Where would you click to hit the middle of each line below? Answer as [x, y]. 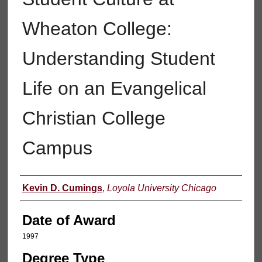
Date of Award [69, 220]
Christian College [94, 118]
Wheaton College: [97, 28]
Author [43, 188]
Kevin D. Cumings [62, 188]
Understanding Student [118, 58]
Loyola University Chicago [161, 188]
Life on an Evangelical [114, 88]
